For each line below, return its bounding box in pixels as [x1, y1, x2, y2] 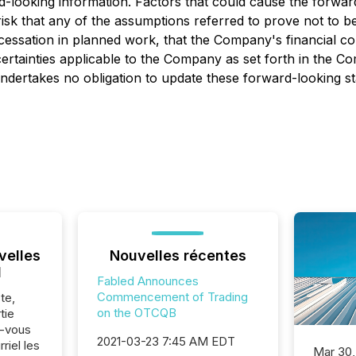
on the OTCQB [96, 305, 176, 320]
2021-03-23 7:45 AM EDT [96, 334, 235, 349]
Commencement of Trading [96, 289, 248, 304]
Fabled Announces [96, 273, 199, 288]
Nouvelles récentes [109, 247, 246, 264]
